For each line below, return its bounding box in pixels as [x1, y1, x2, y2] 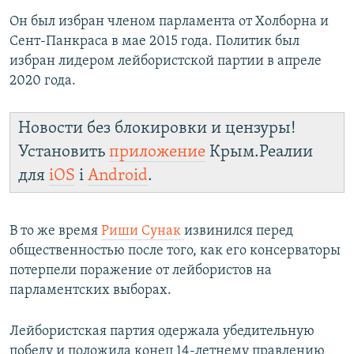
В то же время [9, 224, 101, 239]
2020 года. [9, 73, 76, 89]
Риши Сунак [101, 224, 184, 239]
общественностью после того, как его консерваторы [9, 243, 341, 259]
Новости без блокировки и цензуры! [18, 120, 296, 137]
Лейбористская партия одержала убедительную [9, 324, 314, 340]
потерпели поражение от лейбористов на [9, 263, 272, 279]
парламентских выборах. [9, 283, 171, 299]
